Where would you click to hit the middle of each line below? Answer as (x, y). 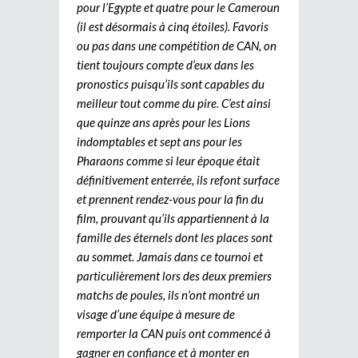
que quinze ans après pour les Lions (163, 122)
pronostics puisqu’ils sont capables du (171, 84)
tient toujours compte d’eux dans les (165, 64)
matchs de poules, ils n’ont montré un (168, 294)
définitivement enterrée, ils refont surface (178, 179)
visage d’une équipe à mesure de (156, 314)
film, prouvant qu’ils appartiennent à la (173, 218)
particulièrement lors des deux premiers (174, 275)
